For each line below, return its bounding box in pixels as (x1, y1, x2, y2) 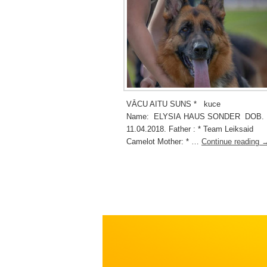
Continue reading (201, 136, 262, 146)
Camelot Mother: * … (126, 136, 201, 146)
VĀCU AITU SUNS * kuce (126, 99, 221, 108)
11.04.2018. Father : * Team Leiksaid (126, 124, 253, 133)
